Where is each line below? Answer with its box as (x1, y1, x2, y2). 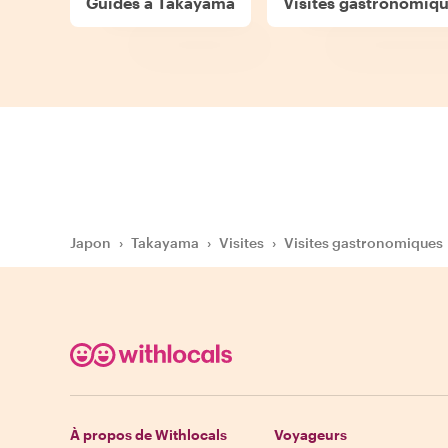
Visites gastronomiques (284, 234, 443, 252)
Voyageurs (274, 426, 347, 444)
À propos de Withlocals (70, 426, 227, 444)
